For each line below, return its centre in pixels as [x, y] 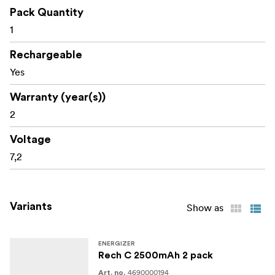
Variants [31, 207]
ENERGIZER [117, 244]
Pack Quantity [47, 13]
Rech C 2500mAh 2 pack [156, 256]
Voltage [30, 140]
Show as [205, 208]
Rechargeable [46, 55]
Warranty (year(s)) [58, 97]
